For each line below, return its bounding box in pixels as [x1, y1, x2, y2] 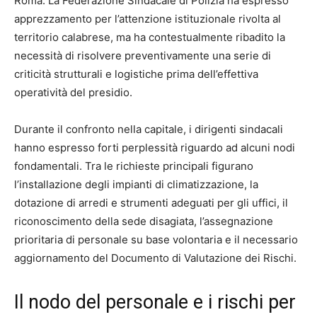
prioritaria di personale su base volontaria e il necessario [14, 233, 298, 247]
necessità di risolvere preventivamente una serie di [14, 49, 271, 63]
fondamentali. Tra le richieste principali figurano [14, 159, 253, 173]
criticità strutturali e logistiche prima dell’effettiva [14, 67, 258, 81]
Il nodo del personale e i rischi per [14, 291, 296, 314]
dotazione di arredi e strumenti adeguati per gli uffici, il [14, 196, 288, 210]
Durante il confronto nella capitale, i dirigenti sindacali [14, 122, 283, 137]
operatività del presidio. [14, 86, 132, 100]
